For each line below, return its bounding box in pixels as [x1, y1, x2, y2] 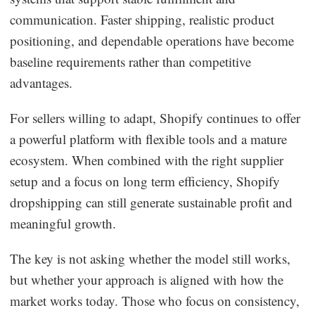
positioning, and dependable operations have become [10, 31, 295, 49]
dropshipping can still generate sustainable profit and [10, 193, 293, 211]
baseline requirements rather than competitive [10, 52, 252, 70]
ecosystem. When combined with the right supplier [10, 150, 284, 169]
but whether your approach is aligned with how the [10, 270, 284, 288]
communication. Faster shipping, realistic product [10, 10, 275, 28]
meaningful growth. [10, 214, 117, 232]
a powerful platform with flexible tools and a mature [10, 129, 288, 148]
